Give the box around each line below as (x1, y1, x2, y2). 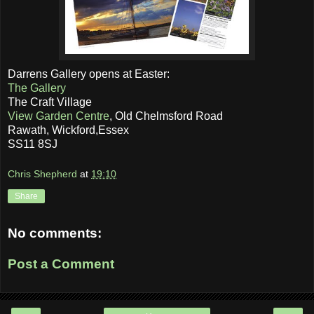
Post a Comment (8, 256, 114, 271)
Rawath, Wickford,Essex (8, 123, 129, 136)
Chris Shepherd (8, 168, 77, 180)
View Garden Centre (8, 109, 109, 122)
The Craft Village (8, 95, 92, 108)
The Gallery (8, 81, 66, 94)
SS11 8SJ (8, 137, 57, 150)
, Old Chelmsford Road (109, 109, 223, 122)
